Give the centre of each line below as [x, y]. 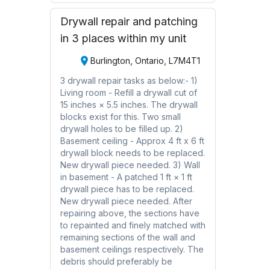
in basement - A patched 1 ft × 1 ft [126, 177]
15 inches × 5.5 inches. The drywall [129, 104]
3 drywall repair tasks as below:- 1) [129, 80]
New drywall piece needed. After [116, 201]
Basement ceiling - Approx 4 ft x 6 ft [132, 140]
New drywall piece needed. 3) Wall [130, 165]
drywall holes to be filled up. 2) [121, 128]
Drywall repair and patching [129, 21]
